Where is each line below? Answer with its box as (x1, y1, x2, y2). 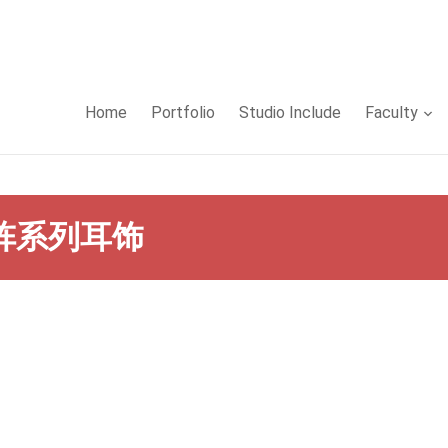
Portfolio (151, 103, 215, 122)
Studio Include (239, 103, 341, 122)
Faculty (365, 103, 418, 122)
